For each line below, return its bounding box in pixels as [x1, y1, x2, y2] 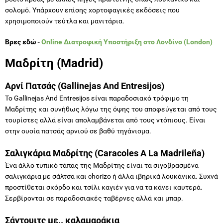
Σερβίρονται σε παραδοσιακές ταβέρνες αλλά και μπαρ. [5, 194, 183, 202]
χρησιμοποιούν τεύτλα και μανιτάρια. [5, 16, 124, 25]
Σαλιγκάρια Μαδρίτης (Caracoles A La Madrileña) [5, 147, 205, 158]
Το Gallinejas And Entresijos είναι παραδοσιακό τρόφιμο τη [5, 94, 189, 102]
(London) [184, 37, 213, 46]
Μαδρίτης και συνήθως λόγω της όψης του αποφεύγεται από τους [5, 105, 217, 113]
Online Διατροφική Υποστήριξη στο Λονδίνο [41, 37, 184, 46]
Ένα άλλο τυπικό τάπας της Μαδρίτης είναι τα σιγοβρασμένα [5, 161, 199, 169]
